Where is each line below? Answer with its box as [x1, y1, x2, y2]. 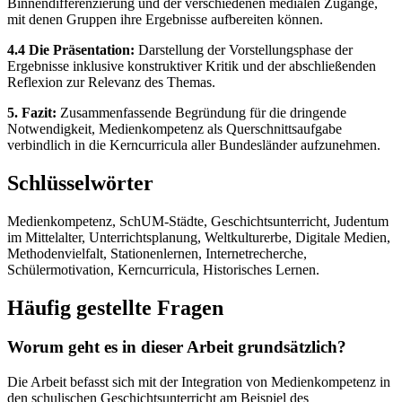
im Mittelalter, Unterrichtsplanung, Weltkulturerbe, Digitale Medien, [7, 229, 390, 245]
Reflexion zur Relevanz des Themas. [7, 74, 215, 90]
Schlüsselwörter [7, 170, 153, 195]
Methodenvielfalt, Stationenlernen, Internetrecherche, [7, 245, 307, 261]
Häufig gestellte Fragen [7, 295, 223, 319]
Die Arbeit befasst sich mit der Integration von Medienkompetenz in [7, 374, 390, 390]
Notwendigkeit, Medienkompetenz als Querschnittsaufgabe [7, 120, 342, 136]
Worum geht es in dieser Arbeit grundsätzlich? [7, 337, 346, 357]
